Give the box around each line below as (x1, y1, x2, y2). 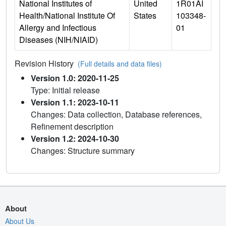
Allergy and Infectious (19, 21, 96, 33)
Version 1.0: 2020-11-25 (31, 72, 119, 84)
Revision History (15, 57, 78, 69)
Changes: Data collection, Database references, (31, 108, 202, 120)
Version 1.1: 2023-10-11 (31, 96, 119, 108)
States (134, 9, 156, 21)
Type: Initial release (31, 84, 100, 96)
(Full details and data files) (78, 58, 162, 69)
